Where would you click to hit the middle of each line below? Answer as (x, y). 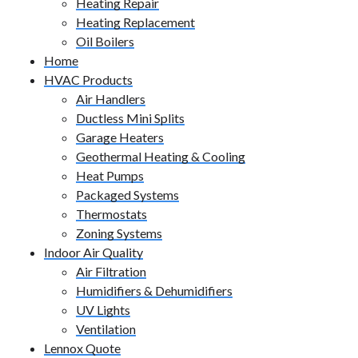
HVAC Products (88, 80)
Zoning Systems (119, 233)
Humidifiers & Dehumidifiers (154, 291)
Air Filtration (111, 272)
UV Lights (103, 310)
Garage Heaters (120, 137)
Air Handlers (111, 99)
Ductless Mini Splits (130, 118)
